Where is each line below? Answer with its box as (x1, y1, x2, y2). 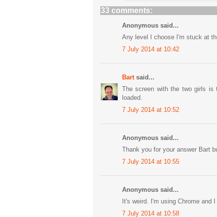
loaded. (122, 94, 142, 102)
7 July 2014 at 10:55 (122, 157, 179, 165)
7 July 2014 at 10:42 (122, 45, 179, 53)
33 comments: (101, 6, 153, 15)
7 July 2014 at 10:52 (122, 106, 179, 113)
